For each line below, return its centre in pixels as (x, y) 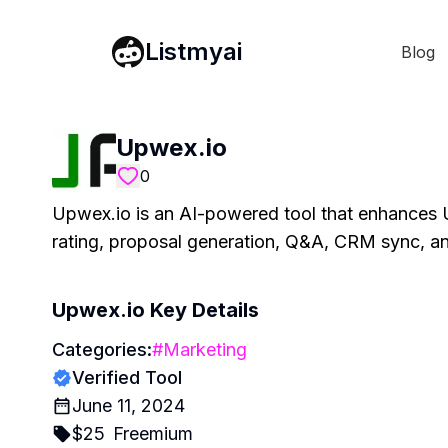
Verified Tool (127, 377)
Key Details (202, 310)
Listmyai (193, 51)
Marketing (205, 349)
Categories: (102, 349)
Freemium (153, 433)
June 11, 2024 (128, 405)
